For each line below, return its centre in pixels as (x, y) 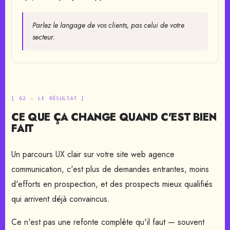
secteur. (44, 37)
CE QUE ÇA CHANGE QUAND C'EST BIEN (114, 117)
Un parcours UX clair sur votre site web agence (93, 154)
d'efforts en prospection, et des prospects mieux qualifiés (112, 184)
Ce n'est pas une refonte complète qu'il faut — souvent (108, 222)
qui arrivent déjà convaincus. (61, 199)
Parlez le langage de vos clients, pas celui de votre (109, 25)
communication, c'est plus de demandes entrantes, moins (110, 169)
